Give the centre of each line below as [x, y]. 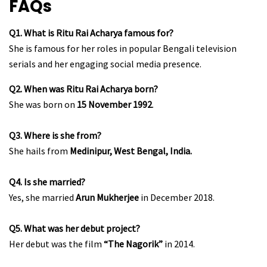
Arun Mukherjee [107, 198]
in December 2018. [177, 198]
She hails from [39, 151]
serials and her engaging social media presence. [105, 64]
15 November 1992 [114, 105]
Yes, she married [42, 198]
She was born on [43, 105]
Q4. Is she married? [47, 182]
